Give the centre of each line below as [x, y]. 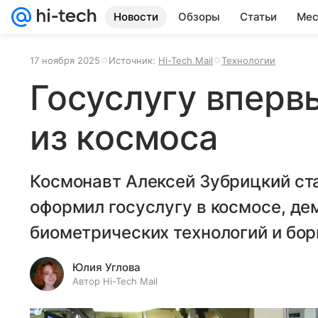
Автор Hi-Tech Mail [115, 281]
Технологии [248, 60]
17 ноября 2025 [65, 60]
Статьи [258, 17]
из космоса [124, 137]
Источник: [133, 60]
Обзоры [199, 17]
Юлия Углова [106, 267]
